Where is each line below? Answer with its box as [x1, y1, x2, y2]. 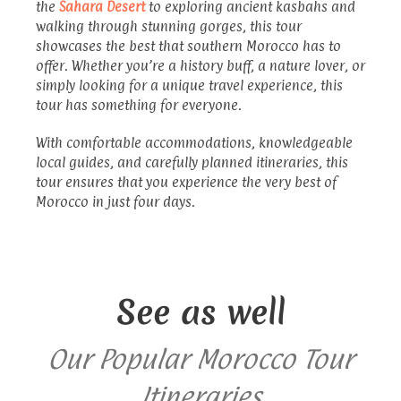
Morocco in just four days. [36, 192, 195, 210]
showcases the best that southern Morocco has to [36, 37, 341, 55]
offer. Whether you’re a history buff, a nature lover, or [36, 56, 365, 74]
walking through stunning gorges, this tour [36, 17, 302, 35]
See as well [115, 288, 286, 335]
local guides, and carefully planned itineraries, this [36, 153, 348, 171]
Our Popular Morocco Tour [47, 342, 354, 375]
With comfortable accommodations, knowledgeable [36, 133, 353, 151]
